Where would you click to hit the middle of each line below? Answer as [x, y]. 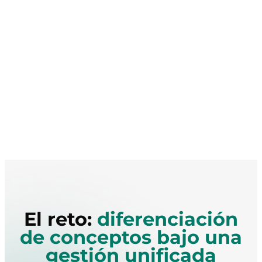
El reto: [61, 219]
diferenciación [168, 219]
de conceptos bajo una [131, 237]
